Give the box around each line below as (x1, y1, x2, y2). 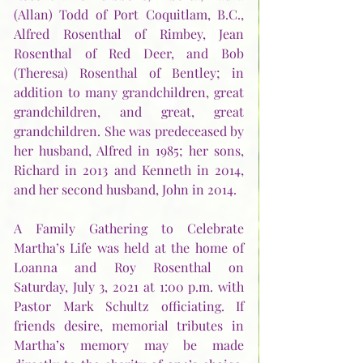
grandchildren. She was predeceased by (14, 122, 244, 140)
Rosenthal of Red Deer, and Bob (14, 45, 244, 62)
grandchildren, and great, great (14, 103, 244, 121)
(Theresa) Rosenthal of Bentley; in (14, 64, 244, 82)
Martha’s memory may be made (14, 336, 244, 354)
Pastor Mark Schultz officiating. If (14, 297, 244, 315)
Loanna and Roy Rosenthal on (14, 258, 244, 276)
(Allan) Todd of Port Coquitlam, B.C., (14, 6, 244, 23)
